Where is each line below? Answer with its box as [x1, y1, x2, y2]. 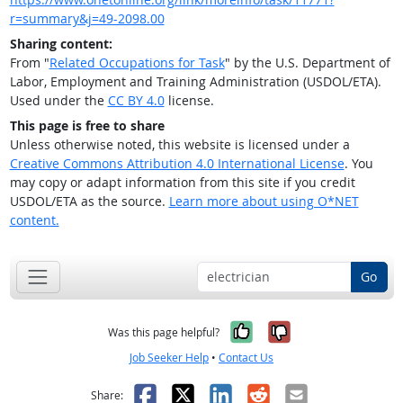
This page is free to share [9, 117, 165, 135]
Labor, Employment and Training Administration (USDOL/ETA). [9, 73, 381, 91]
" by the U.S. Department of [224, 54, 390, 72]
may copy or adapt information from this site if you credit [9, 174, 355, 192]
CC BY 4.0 [107, 92, 165, 110]
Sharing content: [9, 35, 112, 53]
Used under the [9, 92, 108, 110]
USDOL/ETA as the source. [9, 193, 169, 210]
